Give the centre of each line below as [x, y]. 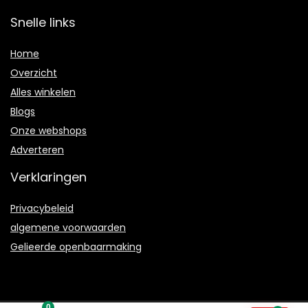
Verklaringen [48, 177]
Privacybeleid [42, 209]
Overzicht [34, 73]
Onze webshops [48, 131]
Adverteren [37, 150]
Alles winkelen [43, 92]
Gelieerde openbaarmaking [76, 247]
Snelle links [43, 23]
